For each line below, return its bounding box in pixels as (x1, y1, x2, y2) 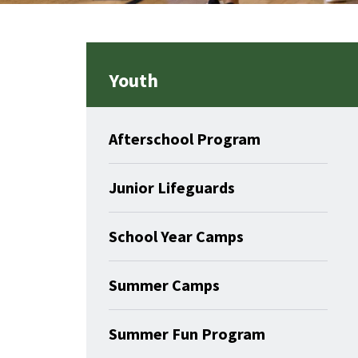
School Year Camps (109, 225, 244, 246)
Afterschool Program (109, 128, 261, 149)
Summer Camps (109, 274, 220, 295)
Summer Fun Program (109, 323, 265, 344)
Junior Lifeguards (109, 177, 235, 197)
